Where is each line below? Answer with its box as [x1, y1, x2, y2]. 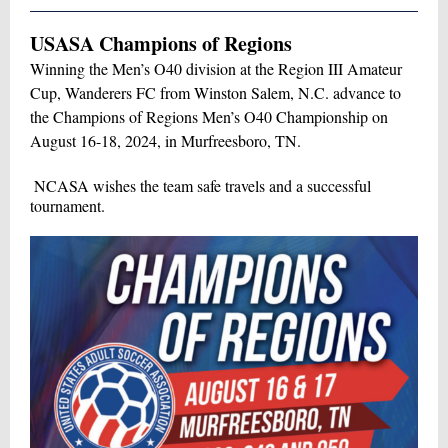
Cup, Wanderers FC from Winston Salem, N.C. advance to [30, 82, 401, 103]
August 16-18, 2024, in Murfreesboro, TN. [30, 130, 301, 151]
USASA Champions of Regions [30, 29, 292, 58]
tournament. [30, 195, 105, 216]
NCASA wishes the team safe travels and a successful [30, 175, 371, 196]
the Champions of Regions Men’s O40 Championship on [30, 106, 388, 127]
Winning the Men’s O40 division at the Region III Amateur [30, 58, 402, 79]
